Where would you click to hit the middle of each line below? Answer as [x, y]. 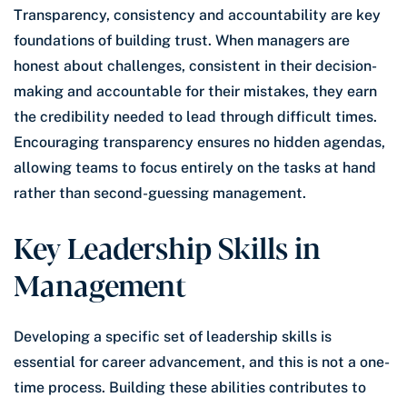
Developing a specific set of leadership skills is [173, 336]
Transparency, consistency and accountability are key [197, 15]
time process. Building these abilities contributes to [190, 387]
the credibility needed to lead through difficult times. [195, 116]
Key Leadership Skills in [167, 246]
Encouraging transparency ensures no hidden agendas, [199, 142]
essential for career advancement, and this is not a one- [202, 362]
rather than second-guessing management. [160, 193]
